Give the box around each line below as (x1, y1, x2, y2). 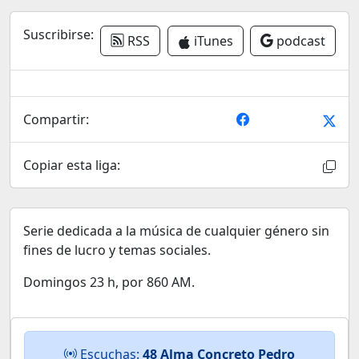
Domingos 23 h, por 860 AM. (23, 273, 195, 291)
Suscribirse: (23, 26, 94, 43)
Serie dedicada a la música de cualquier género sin (23, 222, 329, 240)
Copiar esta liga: (23, 156, 120, 174)
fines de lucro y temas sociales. (23, 241, 211, 259)
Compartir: (23, 111, 89, 128)
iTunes (190, 32, 233, 50)
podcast (272, 32, 325, 50)
